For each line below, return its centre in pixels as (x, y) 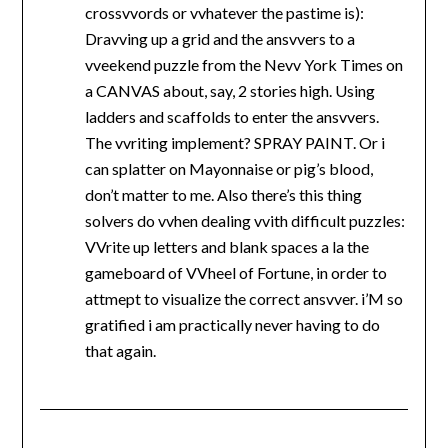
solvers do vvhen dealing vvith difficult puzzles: (244, 221)
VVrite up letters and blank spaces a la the (226, 247)
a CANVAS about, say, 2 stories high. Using (229, 91)
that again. (120, 351)
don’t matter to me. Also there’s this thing (223, 195)
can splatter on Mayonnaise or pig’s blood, (228, 169)
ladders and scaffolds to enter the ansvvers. (231, 117)
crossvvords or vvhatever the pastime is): (224, 13)
